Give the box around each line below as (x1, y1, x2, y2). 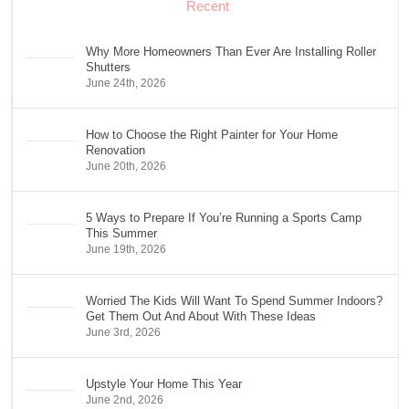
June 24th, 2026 (86, 77, 166, 89)
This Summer (86, 226, 157, 240)
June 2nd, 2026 (86, 393, 163, 406)
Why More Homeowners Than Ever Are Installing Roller (86, 45, 376, 58)
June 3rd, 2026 (86, 326, 161, 339)
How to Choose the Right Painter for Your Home (86, 128, 338, 142)
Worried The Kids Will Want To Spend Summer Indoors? (86, 294, 383, 308)
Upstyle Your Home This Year (86, 377, 242, 391)
